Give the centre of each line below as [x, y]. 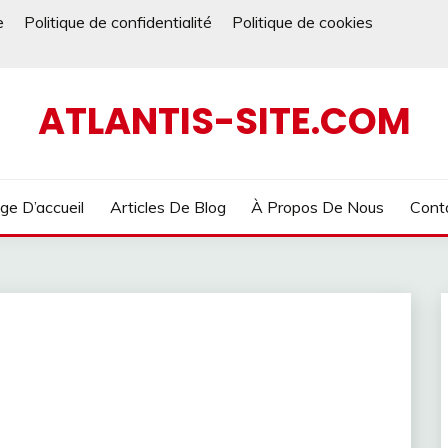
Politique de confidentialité [118, 22]
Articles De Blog [167, 207]
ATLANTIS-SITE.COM [224, 121]
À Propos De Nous [318, 207]
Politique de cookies [302, 22]
